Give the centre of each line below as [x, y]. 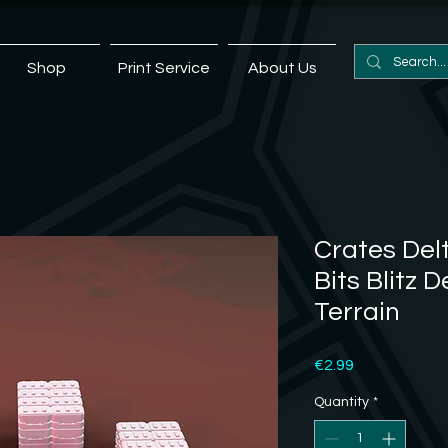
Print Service [164, 68]
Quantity [341, 401]
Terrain [356, 311]
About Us [282, 68]
